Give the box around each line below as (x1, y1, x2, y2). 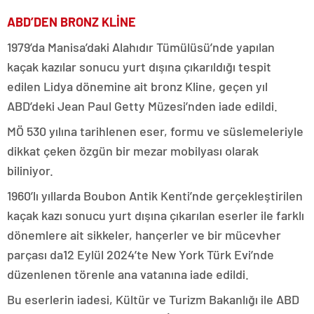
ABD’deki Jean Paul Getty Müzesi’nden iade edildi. (7, 97, 278, 114)
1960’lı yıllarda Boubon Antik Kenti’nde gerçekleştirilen (7, 187, 303, 203)
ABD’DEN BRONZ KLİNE (7, 13, 136, 29)
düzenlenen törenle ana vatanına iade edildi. (7, 266, 249, 282)
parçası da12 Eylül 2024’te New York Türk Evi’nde (7, 246, 274, 262)
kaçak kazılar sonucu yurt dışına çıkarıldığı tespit (7, 58, 271, 74)
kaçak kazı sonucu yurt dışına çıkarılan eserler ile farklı (7, 207, 304, 223)
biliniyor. (7, 162, 53, 178)
